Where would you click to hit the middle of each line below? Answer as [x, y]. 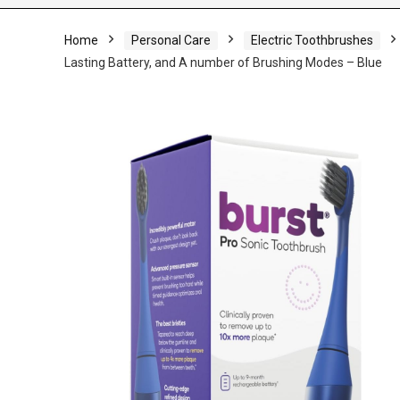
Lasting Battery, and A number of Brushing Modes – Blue [223, 62]
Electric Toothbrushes [312, 40]
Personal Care [171, 40]
